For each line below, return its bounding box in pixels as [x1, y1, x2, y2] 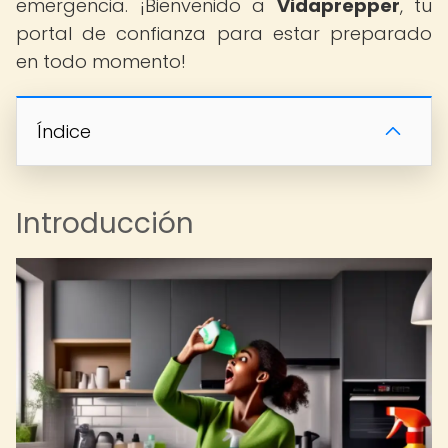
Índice [37, 119, 91, 144]
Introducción [16, 204, 194, 243]
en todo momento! [16, 49, 186, 74]
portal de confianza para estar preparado [16, 21, 432, 46]
